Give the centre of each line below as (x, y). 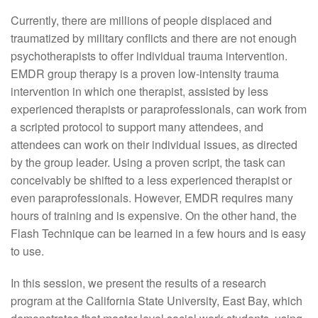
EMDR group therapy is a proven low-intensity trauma (145, 73)
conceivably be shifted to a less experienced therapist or (151, 180)
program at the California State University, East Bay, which (157, 301)
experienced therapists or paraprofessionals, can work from (159, 109)
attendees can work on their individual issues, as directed (154, 144)
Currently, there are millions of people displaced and (141, 20)
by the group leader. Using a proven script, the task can (148, 162)
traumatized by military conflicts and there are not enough (154, 38)
